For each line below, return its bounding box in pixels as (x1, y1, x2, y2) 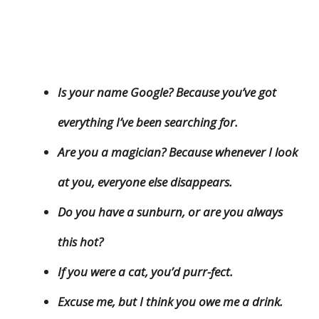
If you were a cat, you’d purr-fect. (58, 263, 233, 280)
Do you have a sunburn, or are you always (58, 203, 283, 220)
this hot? (58, 233, 103, 250)
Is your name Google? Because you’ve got (58, 83, 276, 100)
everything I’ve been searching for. (58, 113, 238, 130)
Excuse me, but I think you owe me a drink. (58, 293, 283, 310)
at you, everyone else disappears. (58, 173, 232, 190)
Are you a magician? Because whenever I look (58, 143, 298, 160)
